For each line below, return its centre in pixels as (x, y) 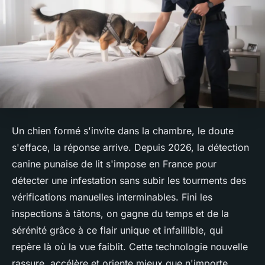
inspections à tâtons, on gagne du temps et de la (120, 214)
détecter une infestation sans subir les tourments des (129, 181)
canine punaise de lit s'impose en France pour (114, 164)
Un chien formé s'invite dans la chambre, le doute (123, 131)
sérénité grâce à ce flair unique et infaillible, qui (117, 230)
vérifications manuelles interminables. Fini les (112, 197)
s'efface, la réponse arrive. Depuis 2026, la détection (130, 148)
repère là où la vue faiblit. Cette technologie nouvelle (130, 247)
